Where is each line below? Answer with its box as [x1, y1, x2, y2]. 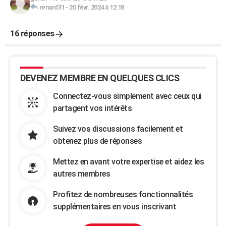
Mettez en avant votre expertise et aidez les [53, 157, 204, 166]
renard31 [39, 4, 65, 11]
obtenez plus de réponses [53, 136, 142, 146]
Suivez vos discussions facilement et [53, 124, 183, 134]
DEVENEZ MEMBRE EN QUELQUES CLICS [20, 73, 179, 83]
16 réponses [10, 29, 54, 38]
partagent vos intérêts [53, 103, 132, 113]
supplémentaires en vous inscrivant [53, 202, 176, 211]
